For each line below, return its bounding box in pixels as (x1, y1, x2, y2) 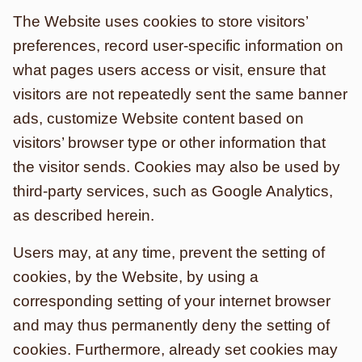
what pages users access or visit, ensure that (13, 61, 326, 78)
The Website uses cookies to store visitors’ (13, 13, 308, 30)
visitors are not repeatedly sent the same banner (13, 86, 347, 103)
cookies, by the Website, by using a (13, 268, 259, 285)
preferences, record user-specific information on (13, 37, 343, 54)
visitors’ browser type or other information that (13, 134, 326, 151)
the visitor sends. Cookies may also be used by (13, 158, 340, 175)
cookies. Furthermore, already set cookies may (13, 341, 338, 358)
